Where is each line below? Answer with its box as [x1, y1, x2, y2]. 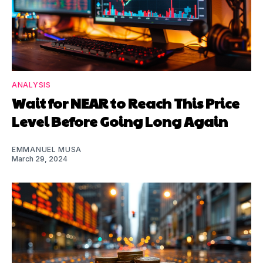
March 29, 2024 [12, 154, 68, 163]
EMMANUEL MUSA [12, 144, 82, 154]
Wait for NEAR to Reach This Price [12, 92, 240, 113]
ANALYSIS [12, 80, 51, 89]
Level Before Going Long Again [12, 110, 228, 131]
